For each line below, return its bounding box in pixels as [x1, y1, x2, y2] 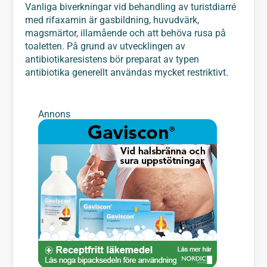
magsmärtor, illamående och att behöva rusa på [25, 27, 226, 39]
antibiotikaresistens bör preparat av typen [25, 53, 200, 65]
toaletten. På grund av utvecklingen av [25, 40, 186, 52]
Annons [38, 108, 70, 120]
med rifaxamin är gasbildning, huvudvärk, [25, 14, 200, 26]
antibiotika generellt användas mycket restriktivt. [25, 66, 229, 78]
